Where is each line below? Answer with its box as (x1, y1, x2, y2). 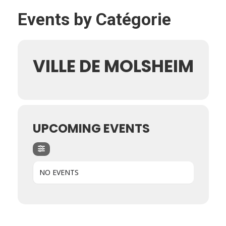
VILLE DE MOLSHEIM (32, 54, 194, 78)
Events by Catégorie (17, 9, 171, 29)
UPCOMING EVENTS (32, 120, 150, 137)
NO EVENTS (39, 167, 79, 177)
